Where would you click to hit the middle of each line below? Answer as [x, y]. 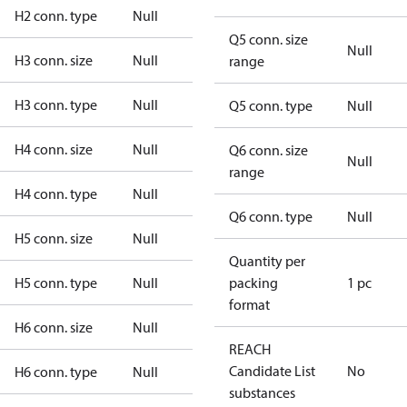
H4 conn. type [56, 194]
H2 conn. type [56, 15]
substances [262, 392]
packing [253, 283]
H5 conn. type [56, 283]
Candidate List [272, 371]
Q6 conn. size [268, 150]
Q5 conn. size [268, 39]
